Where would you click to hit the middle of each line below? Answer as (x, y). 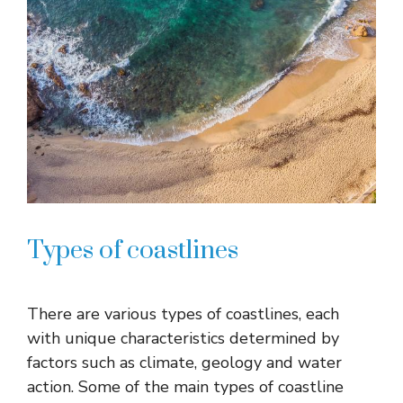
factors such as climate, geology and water (184, 362)
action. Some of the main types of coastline (185, 386)
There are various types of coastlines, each (183, 313)
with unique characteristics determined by (183, 338)
